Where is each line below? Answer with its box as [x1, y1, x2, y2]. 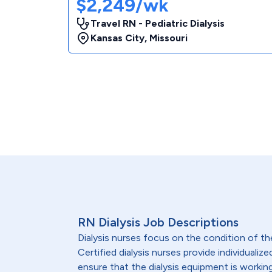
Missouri [149, 32, 188, 44]
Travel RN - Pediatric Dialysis [90, 18, 225, 29]
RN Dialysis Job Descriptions [78, 215, 239, 229]
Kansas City [90, 32, 144, 44]
